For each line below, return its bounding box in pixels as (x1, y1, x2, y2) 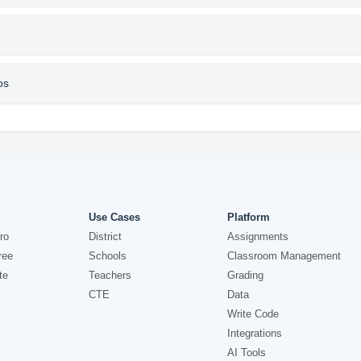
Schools (89, 250, 127, 262)
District (89, 230, 122, 243)
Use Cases (89, 211, 141, 223)
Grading (226, 269, 263, 281)
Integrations (226, 327, 282, 339)
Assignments (226, 230, 288, 243)
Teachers (89, 269, 132, 281)
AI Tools (226, 346, 266, 359)
